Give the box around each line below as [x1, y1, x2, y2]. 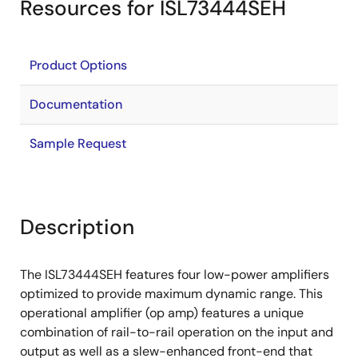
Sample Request [30, 135, 126, 152]
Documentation [30, 96, 122, 113]
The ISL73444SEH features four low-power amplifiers [20, 266, 329, 283]
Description [20, 213, 134, 241]
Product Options [30, 57, 127, 74]
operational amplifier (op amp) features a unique [20, 304, 304, 321]
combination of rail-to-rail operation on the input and [20, 324, 333, 340]
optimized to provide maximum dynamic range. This [20, 285, 323, 302]
